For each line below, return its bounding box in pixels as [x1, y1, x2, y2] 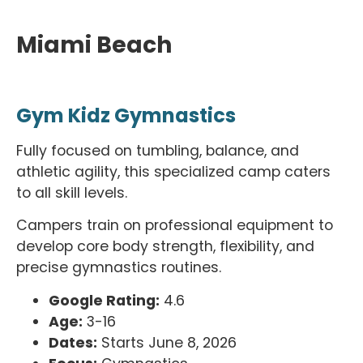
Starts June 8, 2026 [97, 332, 237, 352]
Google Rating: [49, 290, 160, 310]
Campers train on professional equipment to [16, 216, 333, 236]
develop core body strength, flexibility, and [16, 237, 314, 257]
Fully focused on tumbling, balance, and [16, 140, 299, 160]
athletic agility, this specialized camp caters [16, 161, 331, 181]
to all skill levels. [16, 182, 131, 203]
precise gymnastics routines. [16, 258, 221, 278]
